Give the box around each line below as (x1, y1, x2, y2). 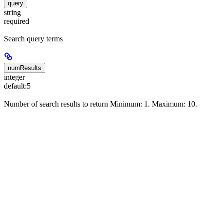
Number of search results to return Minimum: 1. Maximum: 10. (4, 99, 197, 108)
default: (4, 82, 27, 91)
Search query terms (4, 35, 63, 43)
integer (4, 73, 25, 82)
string (4, 8, 21, 17)
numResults (8, 64, 41, 72)
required (4, 17, 29, 26)
